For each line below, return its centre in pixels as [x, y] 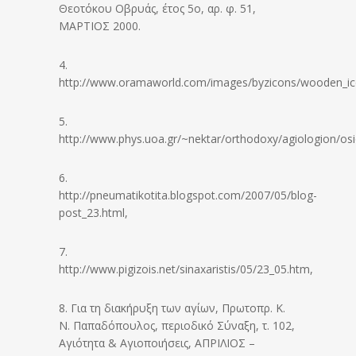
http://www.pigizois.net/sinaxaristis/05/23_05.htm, [186, 269]
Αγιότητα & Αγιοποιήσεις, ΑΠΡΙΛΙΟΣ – [157, 342]
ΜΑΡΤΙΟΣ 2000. [100, 25]
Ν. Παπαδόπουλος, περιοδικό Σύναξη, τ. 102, [177, 325]
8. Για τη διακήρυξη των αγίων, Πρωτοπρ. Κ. [172, 308]
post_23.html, [93, 212]
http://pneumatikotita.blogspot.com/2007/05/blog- [188, 195]
